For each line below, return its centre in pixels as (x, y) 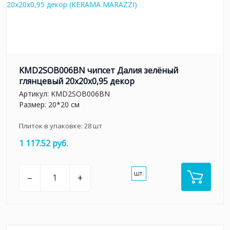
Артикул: (35, 94)
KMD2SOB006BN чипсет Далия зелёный (99, 70)
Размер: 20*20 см (49, 105)
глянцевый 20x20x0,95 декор (77, 81)
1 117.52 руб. (43, 143)
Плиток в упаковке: (52, 126)
